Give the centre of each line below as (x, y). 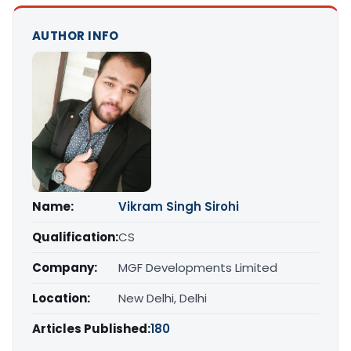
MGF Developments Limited (198, 267)
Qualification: (75, 237)
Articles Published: (91, 328)
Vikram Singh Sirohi (179, 206)
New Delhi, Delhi (163, 298)
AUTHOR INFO (76, 36)
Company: (65, 267)
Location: (61, 298)
